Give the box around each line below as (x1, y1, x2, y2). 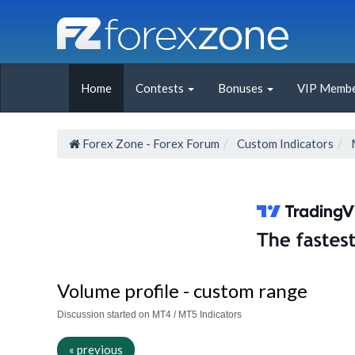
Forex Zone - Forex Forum (82, 136, 219, 151)
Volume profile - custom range (57, 279, 307, 302)
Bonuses (218, 80, 265, 95)
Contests (136, 80, 186, 95)
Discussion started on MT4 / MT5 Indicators (57, 308, 242, 320)
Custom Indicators (237, 136, 334, 151)
